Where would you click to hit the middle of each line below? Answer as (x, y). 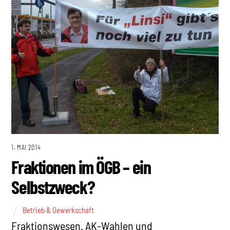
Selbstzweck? (53, 186)
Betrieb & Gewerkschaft (59, 210)
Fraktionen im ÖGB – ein (81, 166)
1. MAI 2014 (26, 147)
